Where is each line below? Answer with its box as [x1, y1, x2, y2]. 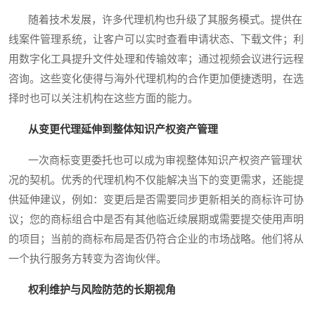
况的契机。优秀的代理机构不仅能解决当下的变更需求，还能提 [8, 174, 304, 186]
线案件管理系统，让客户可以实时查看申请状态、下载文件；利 [8, 34, 304, 46]
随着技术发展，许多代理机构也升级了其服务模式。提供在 [8, 14, 302, 26]
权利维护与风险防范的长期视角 [28, 284, 176, 296]
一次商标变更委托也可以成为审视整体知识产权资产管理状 [8, 155, 302, 167]
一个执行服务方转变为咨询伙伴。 [8, 253, 167, 265]
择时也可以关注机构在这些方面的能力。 [8, 93, 198, 105]
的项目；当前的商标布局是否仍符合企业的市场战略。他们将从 [8, 233, 304, 245]
